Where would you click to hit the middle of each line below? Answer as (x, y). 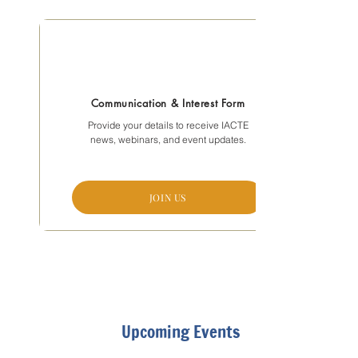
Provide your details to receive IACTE (168, 125)
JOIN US (168, 197)
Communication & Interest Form (168, 103)
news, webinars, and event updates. (168, 139)
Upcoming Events (181, 332)
